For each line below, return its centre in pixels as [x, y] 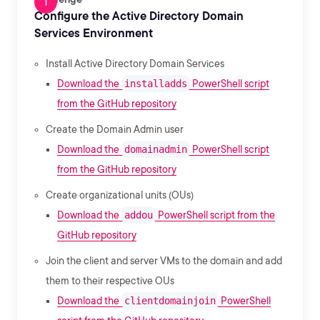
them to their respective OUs [110, 281]
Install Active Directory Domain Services [135, 64]
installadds [156, 84]
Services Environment [94, 33]
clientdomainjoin [170, 301]
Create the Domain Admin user [115, 129]
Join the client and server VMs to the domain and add [164, 261]
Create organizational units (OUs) [120, 195]
